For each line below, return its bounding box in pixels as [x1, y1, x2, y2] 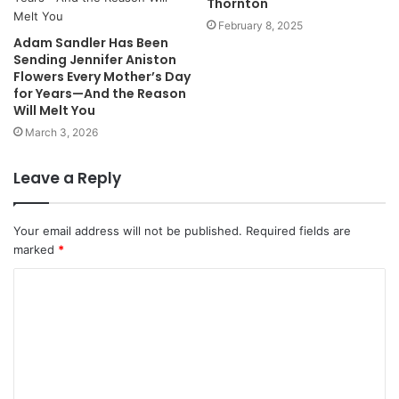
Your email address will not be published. [13, 223, 242, 238]
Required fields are [246, 223, 351, 238]
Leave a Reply [13, 167, 121, 189]
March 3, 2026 [25, 125, 98, 139]
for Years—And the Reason [13, 84, 186, 102]
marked [13, 241, 58, 256]
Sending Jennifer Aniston [13, 50, 176, 69]
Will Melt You [13, 101, 95, 119]
